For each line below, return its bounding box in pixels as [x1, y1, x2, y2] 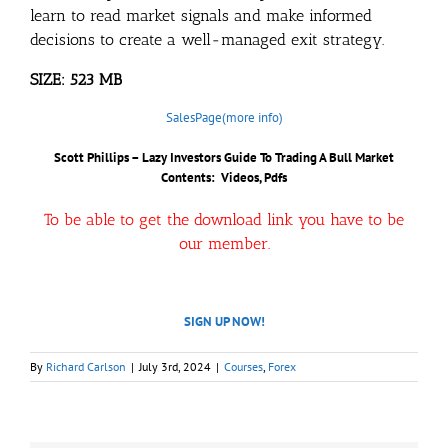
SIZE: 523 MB [30, 70, 122, 90]
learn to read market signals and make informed [30, 6, 372, 26]
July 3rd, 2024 [139, 359, 211, 375]
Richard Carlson [46, 359, 126, 375]
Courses [224, 359, 263, 375]
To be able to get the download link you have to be [44, 210, 404, 230]
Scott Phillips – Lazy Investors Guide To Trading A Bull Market [54, 149, 394, 167]
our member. [178, 234, 270, 254]
